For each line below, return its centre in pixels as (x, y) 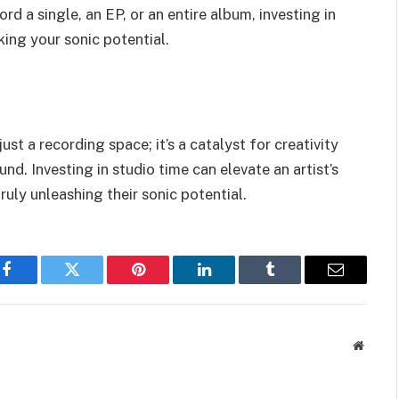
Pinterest (165, 283)
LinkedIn (232, 283)
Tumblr (292, 283)
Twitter (94, 283)
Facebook (36, 283)
